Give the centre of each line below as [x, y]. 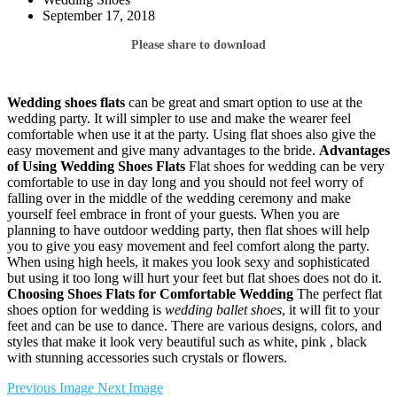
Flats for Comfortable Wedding [199, 293]
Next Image [130, 387]
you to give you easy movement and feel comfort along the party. [188, 245]
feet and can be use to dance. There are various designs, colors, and [195, 325]
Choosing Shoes [54, 293]
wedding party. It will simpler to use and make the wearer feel [179, 118]
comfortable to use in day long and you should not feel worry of [185, 182]
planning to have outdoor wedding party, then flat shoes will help [188, 230]
